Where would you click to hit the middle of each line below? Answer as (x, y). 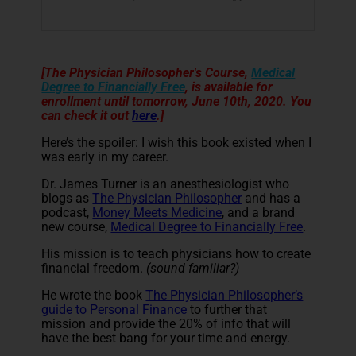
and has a (271, 198)
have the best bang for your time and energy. (166, 338)
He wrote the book (94, 295)
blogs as (67, 198)
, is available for (229, 87)
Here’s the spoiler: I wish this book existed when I (177, 142)
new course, (76, 226)
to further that (227, 309)
